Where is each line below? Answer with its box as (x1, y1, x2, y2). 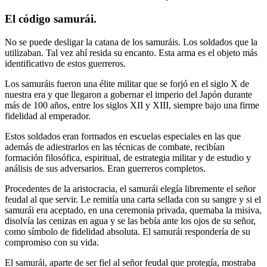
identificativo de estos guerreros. (5, 58, 126, 69)
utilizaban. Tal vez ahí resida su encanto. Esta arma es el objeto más (5, 47, 257, 58)
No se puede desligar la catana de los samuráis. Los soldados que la (5, 36, 257, 47)
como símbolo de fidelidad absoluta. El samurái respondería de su (5, 226, 250, 237)
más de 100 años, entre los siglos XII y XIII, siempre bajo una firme (5, 100, 259, 110)
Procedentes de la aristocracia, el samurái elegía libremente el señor (5, 183, 256, 194)
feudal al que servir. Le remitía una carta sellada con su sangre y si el (5, 194, 261, 204)
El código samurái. (5, 12, 97, 25)
